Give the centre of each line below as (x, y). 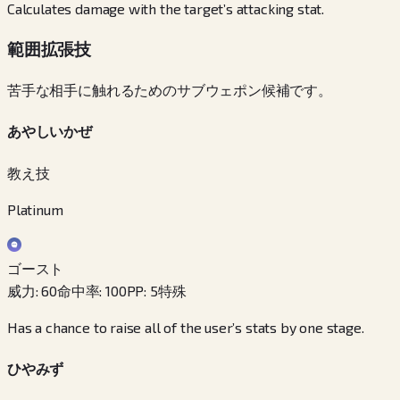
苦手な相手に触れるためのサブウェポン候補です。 (170, 89)
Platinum (35, 209)
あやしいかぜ (50, 131)
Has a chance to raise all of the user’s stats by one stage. (186, 327)
